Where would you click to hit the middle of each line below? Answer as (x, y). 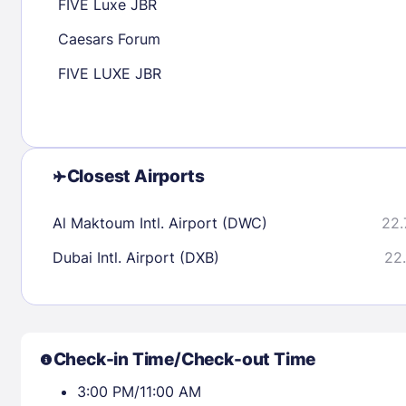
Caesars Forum (109, 39)
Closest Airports (135, 176)
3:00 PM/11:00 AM (139, 391)
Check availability (283, 43)
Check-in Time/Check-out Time (184, 359)
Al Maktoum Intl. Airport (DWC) (159, 222)
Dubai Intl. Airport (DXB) (135, 257)
